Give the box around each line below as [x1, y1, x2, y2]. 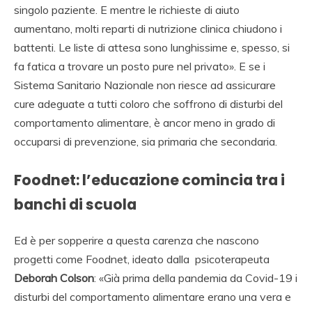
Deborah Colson [14, 270, 94, 285]
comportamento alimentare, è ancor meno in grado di [14, 115, 275, 130]
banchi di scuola [14, 194, 136, 214]
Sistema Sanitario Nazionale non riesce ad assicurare [14, 77, 276, 92]
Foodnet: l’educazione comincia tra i [14, 169, 285, 190]
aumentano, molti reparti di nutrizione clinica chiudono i [14, 21, 282, 36]
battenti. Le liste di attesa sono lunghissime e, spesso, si [14, 40, 290, 54]
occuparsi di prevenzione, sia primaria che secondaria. [14, 134, 277, 148]
